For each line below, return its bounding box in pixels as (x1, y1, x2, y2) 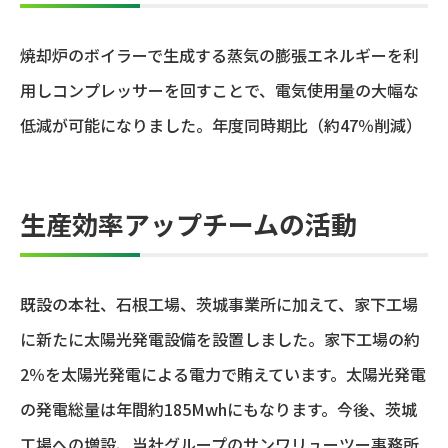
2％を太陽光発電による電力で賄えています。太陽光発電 (20, 361, 426, 386)
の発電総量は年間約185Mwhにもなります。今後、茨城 (20, 396, 417, 421)
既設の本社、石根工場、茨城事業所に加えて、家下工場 (20, 291, 418, 316)
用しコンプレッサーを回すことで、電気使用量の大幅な (20, 77, 419, 102)
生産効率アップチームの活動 (20, 204, 357, 242)
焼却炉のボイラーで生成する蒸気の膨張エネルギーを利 (20, 42, 419, 67)
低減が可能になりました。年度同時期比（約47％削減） (20, 112, 422, 137)
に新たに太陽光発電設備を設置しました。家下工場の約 (20, 326, 420, 351)
